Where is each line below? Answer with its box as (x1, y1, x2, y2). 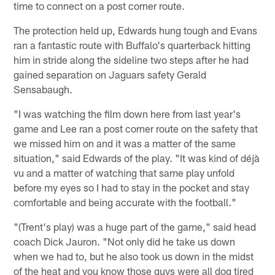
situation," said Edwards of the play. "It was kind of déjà (14, 151, 260, 164)
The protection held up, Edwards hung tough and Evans (14, 23, 258, 36)
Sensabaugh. (14, 82, 73, 95)
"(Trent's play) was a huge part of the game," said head (14, 220, 257, 233)
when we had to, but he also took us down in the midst (14, 249, 254, 262)
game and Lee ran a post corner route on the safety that (14, 122, 258, 134)
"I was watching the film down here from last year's (14, 107, 241, 120)
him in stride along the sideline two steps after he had (14, 53, 249, 66)
